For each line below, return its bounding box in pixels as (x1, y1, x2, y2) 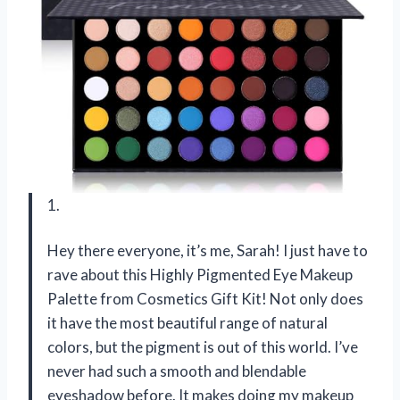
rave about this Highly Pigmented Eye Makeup (47, 264, 353, 284)
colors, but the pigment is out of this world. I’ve (47, 337, 358, 356)
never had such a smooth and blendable (47, 361, 306, 380)
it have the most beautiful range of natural (47, 312, 328, 332)
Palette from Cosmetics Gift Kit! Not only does (47, 288, 363, 308)
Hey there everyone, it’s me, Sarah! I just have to (47, 240, 368, 260)
